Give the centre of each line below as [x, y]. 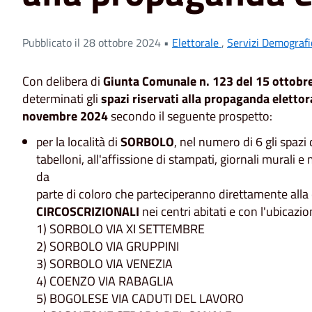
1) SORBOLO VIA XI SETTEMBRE [120, 229]
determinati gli [62, 98]
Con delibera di [63, 81]
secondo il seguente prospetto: [190, 116]
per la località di [78, 142]
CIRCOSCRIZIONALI [88, 212]
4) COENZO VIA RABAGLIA [105, 281]
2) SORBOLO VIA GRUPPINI [108, 247]
